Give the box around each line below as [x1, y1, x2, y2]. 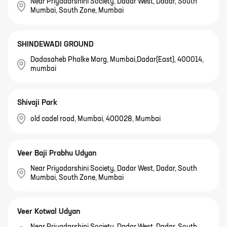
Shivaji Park [17, 99, 57, 107]
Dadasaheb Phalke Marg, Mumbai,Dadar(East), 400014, [30, 56, 204, 64]
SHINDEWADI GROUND [17, 41, 94, 49]
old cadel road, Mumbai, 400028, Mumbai [30, 115, 161, 123]
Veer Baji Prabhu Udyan [17, 149, 96, 157]
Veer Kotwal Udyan [17, 207, 80, 215]
